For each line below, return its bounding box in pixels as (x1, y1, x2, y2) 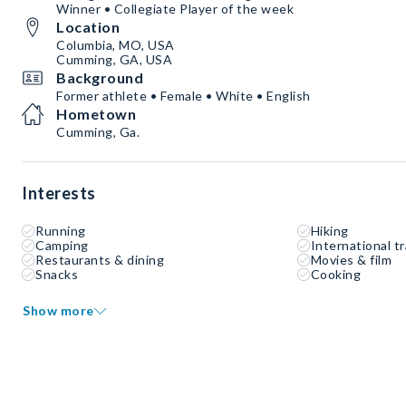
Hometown (56, 105, 136, 123)
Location (56, 18, 120, 36)
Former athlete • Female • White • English (56, 88, 311, 104)
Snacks (35, 266, 78, 283)
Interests (22, 183, 96, 204)
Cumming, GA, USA (56, 52, 172, 68)
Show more (23, 303, 94, 319)
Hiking (310, 223, 349, 239)
